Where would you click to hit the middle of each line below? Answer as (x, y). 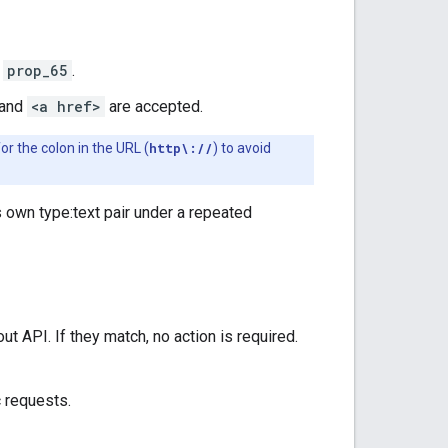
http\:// (181, 147)
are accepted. (154, 106)
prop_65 (37, 70)
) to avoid (242, 147)
